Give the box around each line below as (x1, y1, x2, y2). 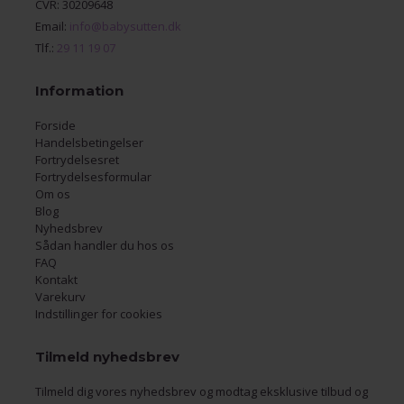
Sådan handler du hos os (34, 237, 174, 253)
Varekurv (34, 289, 86, 305)
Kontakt (34, 271, 78, 288)
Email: (34, 18, 69, 34)
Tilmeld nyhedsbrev (34, 348, 179, 365)
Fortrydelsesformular (34, 169, 151, 185)
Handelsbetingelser (34, 134, 143, 151)
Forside (34, 117, 76, 133)
